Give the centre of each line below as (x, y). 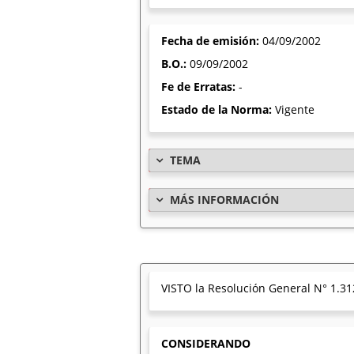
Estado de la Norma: (218, 109)
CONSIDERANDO (206, 343)
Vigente (295, 109)
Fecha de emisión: (212, 41)
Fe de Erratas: (200, 87)
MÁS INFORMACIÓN (224, 200)
